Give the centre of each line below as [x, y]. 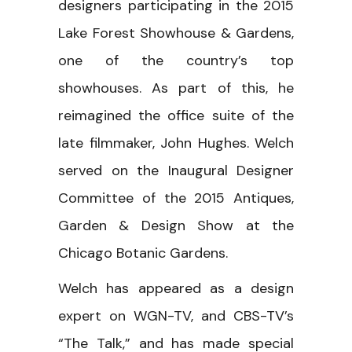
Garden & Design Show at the [176, 225]
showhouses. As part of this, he [176, 88]
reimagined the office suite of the [176, 115]
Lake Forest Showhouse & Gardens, [176, 33]
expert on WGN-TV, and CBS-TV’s [176, 315]
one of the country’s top [176, 60]
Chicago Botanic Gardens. [143, 253]
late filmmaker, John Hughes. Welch [176, 143]
